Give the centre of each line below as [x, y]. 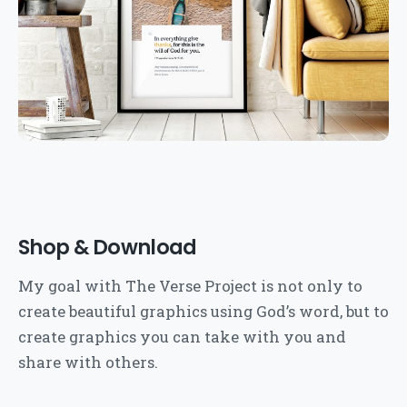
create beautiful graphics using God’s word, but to [203, 311]
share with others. [88, 362]
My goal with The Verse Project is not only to [190, 285]
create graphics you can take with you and [182, 336]
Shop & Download [108, 247]
